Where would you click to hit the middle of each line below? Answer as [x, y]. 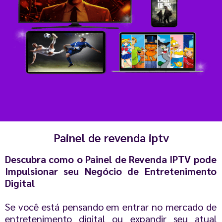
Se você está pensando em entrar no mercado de [111, 206]
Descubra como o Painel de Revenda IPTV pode [111, 159]
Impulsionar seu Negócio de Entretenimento [111, 171]
